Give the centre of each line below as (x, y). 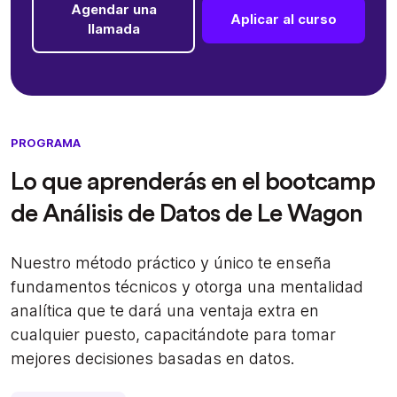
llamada (113, 29)
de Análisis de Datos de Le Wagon (187, 213)
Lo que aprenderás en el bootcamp (193, 181)
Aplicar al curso (284, 19)
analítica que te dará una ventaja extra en (165, 310)
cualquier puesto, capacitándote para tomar (173, 334)
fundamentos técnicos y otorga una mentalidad (187, 286)
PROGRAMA (46, 142)
